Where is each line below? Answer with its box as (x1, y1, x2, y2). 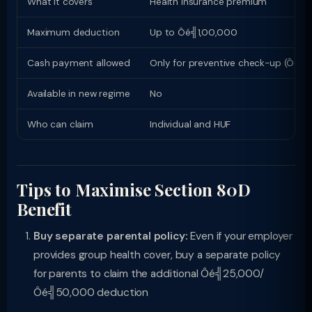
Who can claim (27, 118, 93, 130)
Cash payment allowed (27, 57, 130, 69)
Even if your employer (187, 229, 293, 243)
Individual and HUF (150, 118, 231, 130)
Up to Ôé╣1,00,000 (150, 26, 237, 38)
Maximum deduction (27, 26, 120, 38)
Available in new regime (27, 88, 130, 100)
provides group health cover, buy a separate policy (33, 248, 281, 262)
